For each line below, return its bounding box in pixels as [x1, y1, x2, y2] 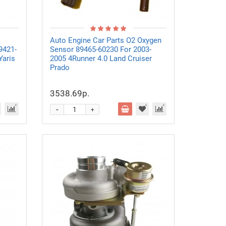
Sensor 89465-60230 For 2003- [50, 45, 152, 54]
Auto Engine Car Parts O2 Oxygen [50, 36, 162, 45]
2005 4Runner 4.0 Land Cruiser [50, 54, 152, 63]
